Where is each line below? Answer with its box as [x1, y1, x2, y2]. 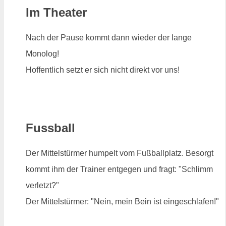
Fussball [26, 121, 75, 135]
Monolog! [26, 49, 59, 58]
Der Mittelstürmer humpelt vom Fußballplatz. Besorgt [26, 149, 213, 158]
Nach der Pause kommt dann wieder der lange [26, 33, 192, 42]
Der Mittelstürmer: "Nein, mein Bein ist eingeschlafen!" [26, 197, 219, 206]
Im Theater [26, 5, 87, 19]
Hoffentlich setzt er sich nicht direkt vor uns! [26, 65, 180, 74]
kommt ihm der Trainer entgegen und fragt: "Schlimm [26, 165, 213, 174]
